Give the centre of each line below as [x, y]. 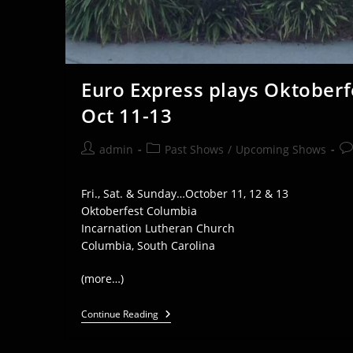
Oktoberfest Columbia [139, 210]
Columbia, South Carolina [148, 245]
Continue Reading [120, 314]
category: [170, 165]
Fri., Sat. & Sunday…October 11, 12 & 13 [185, 193]
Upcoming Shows [281, 149]
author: [100, 165]
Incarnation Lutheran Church [158, 228]
